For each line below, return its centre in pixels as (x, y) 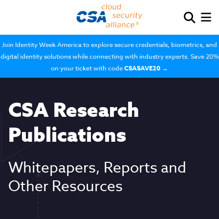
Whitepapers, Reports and (97, 168)
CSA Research (74, 109)
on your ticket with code (88, 68)
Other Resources (65, 186)
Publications (67, 134)
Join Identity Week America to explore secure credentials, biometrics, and (109, 44)
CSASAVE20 (142, 68)
